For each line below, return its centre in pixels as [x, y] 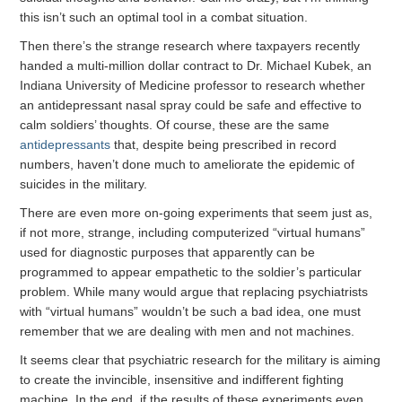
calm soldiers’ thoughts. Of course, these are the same [175, 125]
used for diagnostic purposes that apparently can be [168, 253]
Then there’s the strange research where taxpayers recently [190, 46]
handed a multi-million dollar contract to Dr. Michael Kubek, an [196, 66]
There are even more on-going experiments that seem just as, [197, 213]
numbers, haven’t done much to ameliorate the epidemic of [188, 165]
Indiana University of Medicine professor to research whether [193, 86]
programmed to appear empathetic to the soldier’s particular [191, 272]
